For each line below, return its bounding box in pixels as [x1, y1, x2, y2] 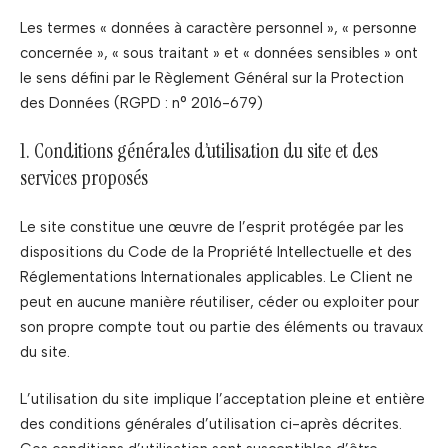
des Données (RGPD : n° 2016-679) [20, 93, 263, 112]
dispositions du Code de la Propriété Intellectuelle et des [20, 242, 412, 261]
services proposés [20, 164, 148, 192]
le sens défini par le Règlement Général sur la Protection [20, 68, 404, 87]
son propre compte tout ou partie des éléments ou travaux [20, 317, 423, 336]
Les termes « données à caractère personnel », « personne [20, 18, 417, 37]
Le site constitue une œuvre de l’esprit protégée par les [20, 217, 404, 236]
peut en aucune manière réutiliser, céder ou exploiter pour [20, 292, 419, 311]
